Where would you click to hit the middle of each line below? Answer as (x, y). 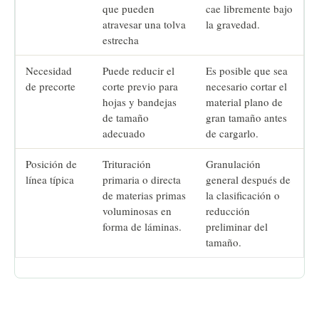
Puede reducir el (138, 71)
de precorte (51, 87)
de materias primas (144, 195)
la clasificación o (243, 195)
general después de (248, 180)
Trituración (127, 164)
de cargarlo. (232, 134)
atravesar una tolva (144, 25)
